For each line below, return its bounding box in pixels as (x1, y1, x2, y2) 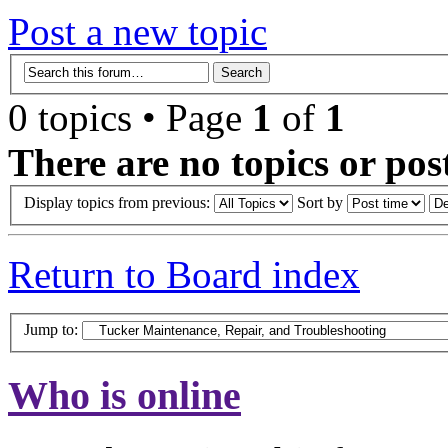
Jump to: (24, 321, 78, 339)
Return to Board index (8, 252, 360, 296)
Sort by (297, 193, 347, 211)
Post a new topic (8, 10, 267, 54)
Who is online (8, 372, 241, 418)
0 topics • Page (8, 96, 252, 139)
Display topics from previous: (24, 193, 214, 211)
